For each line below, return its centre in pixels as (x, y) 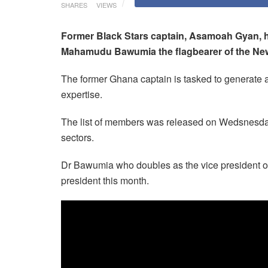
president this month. (105, 180)
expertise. (82, 94)
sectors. (77, 137)
